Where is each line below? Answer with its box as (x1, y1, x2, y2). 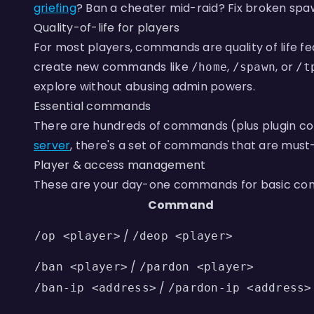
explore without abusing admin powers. (34, 78, 255, 95)
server (34, 137, 71, 153)
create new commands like (34, 59, 192, 75)
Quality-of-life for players (34, 20, 180, 36)
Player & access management (34, 157, 206, 173)
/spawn (232, 60, 276, 74)
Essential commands (34, 98, 151, 114)
